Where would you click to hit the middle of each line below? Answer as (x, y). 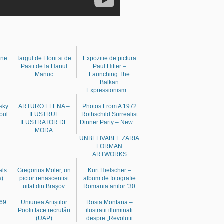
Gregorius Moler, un (44, 170)
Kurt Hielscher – (109, 170)
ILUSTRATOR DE (44, 122)
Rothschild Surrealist (109, 114)
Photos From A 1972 (109, 106)
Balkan (109, 82)
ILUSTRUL (44, 114)
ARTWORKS (109, 154)
